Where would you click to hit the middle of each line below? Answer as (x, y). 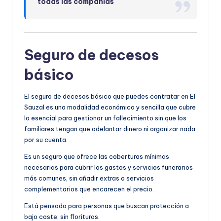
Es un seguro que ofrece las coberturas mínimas (97, 156)
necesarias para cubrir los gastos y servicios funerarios (109, 167)
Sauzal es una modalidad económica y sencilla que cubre (110, 107)
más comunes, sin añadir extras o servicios (89, 178)
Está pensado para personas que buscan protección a (107, 205)
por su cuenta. (46, 139)
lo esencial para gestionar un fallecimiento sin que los (105, 118)
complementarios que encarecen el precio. (89, 189)
